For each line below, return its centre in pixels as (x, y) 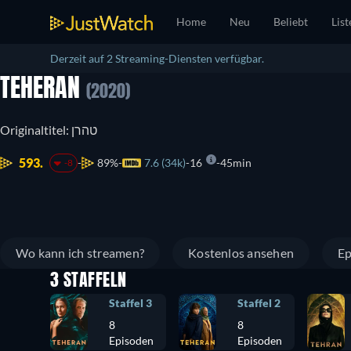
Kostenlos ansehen (241, 253)
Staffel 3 (130, 303)
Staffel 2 (259, 303)
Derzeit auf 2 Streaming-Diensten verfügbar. (157, 58)
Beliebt (291, 22)
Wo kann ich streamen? (80, 253)
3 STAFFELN (89, 281)
